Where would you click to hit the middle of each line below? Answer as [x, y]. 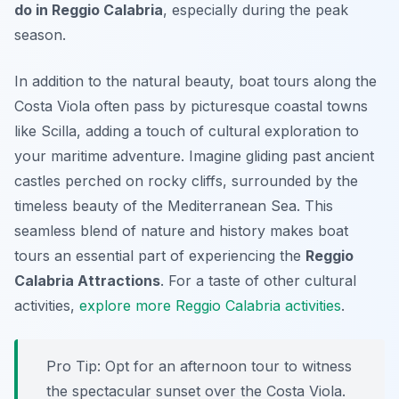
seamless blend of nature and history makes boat [181, 231]
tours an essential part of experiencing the [160, 256]
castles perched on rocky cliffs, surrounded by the [186, 181]
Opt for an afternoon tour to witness [226, 366]
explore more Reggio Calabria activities [210, 306]
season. [40, 35]
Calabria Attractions [87, 281]
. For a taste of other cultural [258, 281]
